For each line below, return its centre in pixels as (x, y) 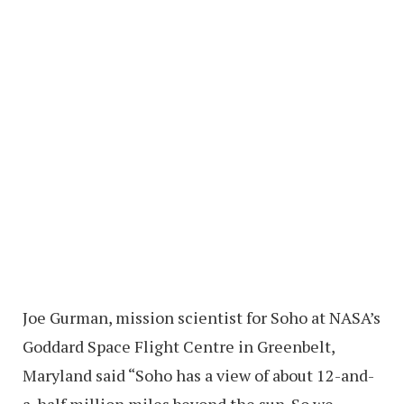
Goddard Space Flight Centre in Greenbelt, (179, 346)
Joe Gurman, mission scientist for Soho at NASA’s (202, 317)
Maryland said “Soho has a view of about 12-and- (198, 375)
